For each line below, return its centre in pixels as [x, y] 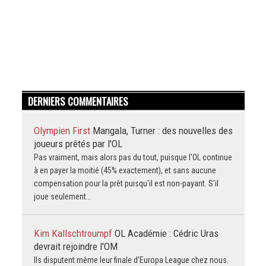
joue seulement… [62, 197]
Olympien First [63, 131]
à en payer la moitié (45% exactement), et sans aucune [125, 171]
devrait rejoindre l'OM [75, 247]
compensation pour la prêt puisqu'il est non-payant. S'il [126, 184]
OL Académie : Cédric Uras [166, 234]
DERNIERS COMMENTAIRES [78, 102]
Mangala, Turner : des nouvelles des [162, 131]
